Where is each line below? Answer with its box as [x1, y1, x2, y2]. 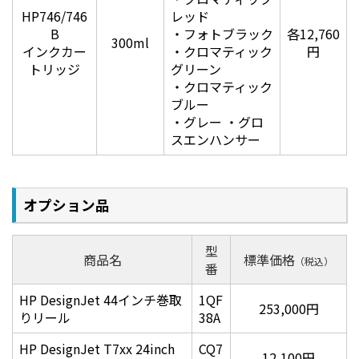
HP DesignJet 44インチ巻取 [19, 290, 182, 310]
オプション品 [23, 195, 110, 216]
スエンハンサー [171, 130, 260, 150]
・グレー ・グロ [171, 112, 264, 132]
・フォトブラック [171, 24, 273, 44]
